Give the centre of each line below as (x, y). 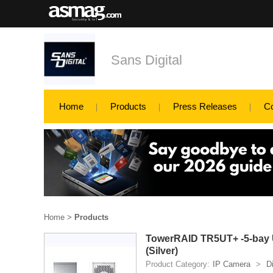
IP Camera (232, 264)
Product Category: (178, 264)
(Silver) (162, 251)
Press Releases (205, 106)
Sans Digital (147, 60)
